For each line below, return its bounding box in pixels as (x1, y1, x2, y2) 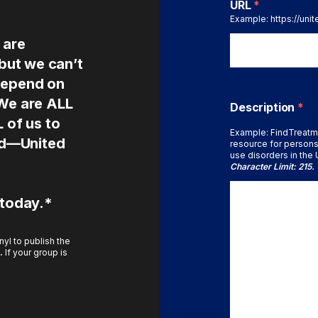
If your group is (3, 246, 67, 258)
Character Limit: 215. (230, 161, 314, 172)
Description (230, 100, 298, 115)
